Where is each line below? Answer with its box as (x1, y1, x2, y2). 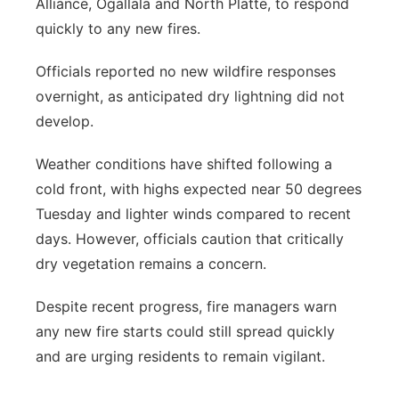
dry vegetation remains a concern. (36, 255, 266, 273)
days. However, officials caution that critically (36, 230, 344, 248)
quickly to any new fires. (36, 20, 200, 37)
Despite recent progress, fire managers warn (36, 297, 337, 315)
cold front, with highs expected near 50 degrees (36, 180, 362, 198)
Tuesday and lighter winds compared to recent (36, 205, 351, 223)
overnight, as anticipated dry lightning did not (36, 87, 345, 105)
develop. (36, 112, 94, 130)
